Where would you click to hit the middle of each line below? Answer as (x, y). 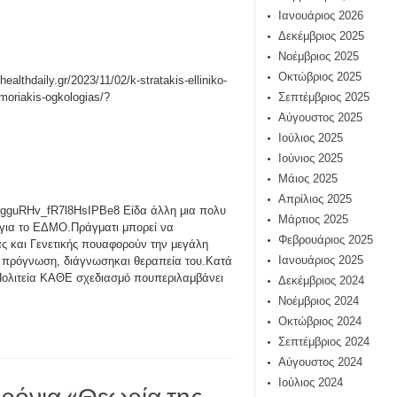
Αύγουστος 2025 (320, 117)
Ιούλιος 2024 (311, 382)
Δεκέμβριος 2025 (321, 36)
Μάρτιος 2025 (313, 219)
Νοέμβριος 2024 (319, 301)
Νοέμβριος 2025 (319, 56)
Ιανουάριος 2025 (321, 260)
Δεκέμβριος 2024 (321, 280)
